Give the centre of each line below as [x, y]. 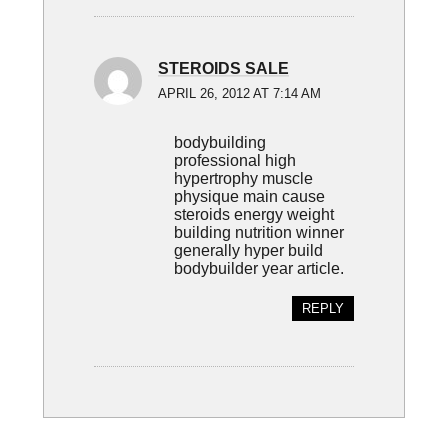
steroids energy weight [253, 214]
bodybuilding [219, 142]
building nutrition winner [258, 232]
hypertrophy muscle [243, 178]
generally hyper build [248, 250]
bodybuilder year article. [258, 268]
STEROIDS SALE [223, 69]
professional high [234, 160]
